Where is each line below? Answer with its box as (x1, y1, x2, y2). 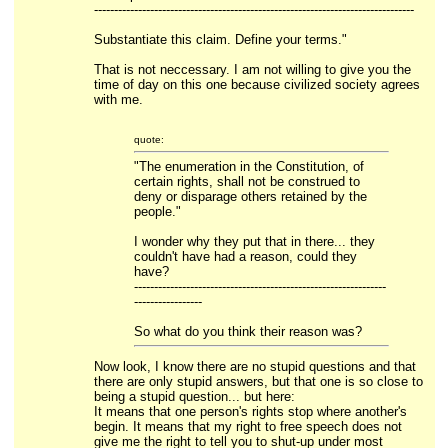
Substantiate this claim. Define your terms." (93, 32, 347, 47)
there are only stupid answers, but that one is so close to (93, 374, 423, 389)
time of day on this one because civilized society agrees (93, 77, 420, 92)
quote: (133, 134, 164, 145)
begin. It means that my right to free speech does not (93, 419, 402, 434)
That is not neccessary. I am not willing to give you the (93, 62, 411, 77)
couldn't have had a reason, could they (133, 249, 357, 264)
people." (133, 204, 181, 219)
